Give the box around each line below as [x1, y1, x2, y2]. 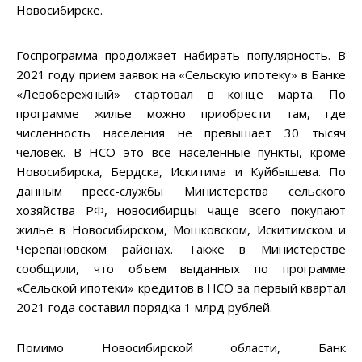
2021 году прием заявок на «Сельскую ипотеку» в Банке [16, 65, 346, 82]
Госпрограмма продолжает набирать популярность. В [16, 46, 346, 63]
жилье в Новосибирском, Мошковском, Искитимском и [16, 221, 346, 238]
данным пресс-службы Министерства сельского [16, 182, 346, 199]
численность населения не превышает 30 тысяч [16, 124, 346, 141]
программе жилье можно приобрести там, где [16, 104, 346, 121]
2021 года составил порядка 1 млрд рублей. [16, 298, 272, 315]
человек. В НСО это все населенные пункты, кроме [16, 143, 346, 160]
